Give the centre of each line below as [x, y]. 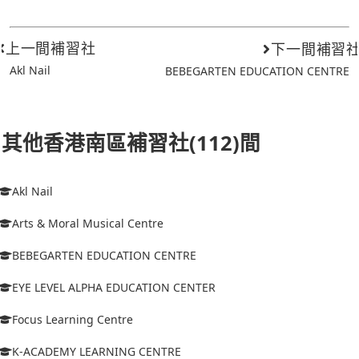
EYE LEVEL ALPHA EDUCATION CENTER [114, 287]
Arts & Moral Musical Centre [88, 223]
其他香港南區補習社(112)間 [131, 143]
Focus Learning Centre [73, 319]
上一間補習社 [50, 48]
